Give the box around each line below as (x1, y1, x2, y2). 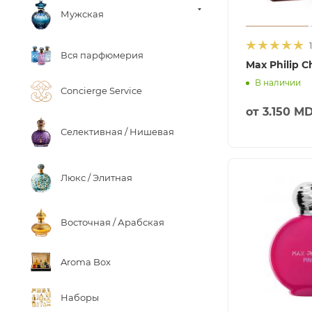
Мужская (61, 8, 104, 19)
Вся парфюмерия (61, 49, 143, 61)
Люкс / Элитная (61, 171, 132, 183)
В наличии (255, 77, 301, 88)
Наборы (61, 291, 99, 303)
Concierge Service (61, 85, 142, 97)
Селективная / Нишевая (61, 126, 174, 138)
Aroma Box (61, 256, 111, 267)
